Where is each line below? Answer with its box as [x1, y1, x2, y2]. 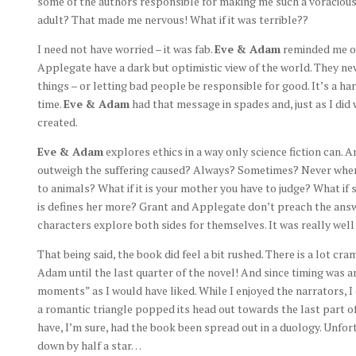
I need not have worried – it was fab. [37, 41, 215, 56]
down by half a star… [37, 338, 141, 353]
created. [37, 114, 78, 130]
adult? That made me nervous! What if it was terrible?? [37, 12, 308, 27]
